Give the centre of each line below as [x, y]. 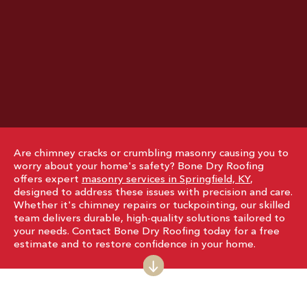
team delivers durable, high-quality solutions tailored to [149, 218]
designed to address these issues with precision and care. [153, 192]
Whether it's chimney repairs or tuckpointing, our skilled [152, 205]
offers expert [48, 179]
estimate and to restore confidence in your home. [135, 244]
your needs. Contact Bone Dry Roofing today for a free [147, 231]
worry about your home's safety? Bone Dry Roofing [139, 165]
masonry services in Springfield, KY [166, 179]
